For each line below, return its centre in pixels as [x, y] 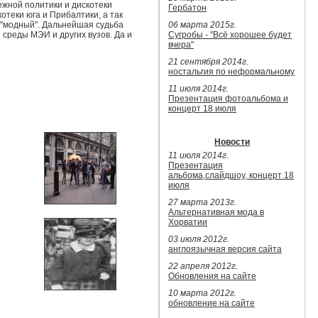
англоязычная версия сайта [225, 249]
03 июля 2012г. [199, 239]
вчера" [181, 45]
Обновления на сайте [212, 276]
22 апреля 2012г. [203, 266]
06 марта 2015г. [202, 25]
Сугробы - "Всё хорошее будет [230, 35]
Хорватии [188, 222]
